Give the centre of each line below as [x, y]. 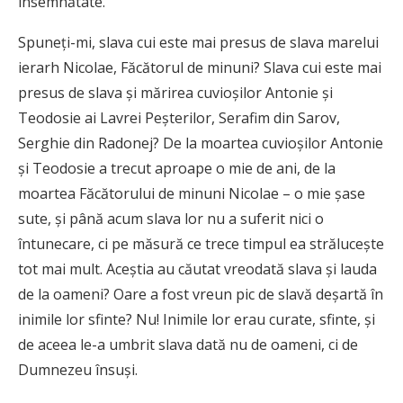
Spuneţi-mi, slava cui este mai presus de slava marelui [198, 43]
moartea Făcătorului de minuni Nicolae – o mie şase [192, 194]
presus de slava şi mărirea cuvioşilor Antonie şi [175, 93]
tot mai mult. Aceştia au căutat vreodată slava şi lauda [197, 269]
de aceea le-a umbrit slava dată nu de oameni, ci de [188, 345]
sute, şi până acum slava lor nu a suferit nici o [171, 219]
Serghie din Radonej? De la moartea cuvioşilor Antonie [201, 143]
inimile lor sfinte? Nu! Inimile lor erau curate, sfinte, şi [197, 320]
